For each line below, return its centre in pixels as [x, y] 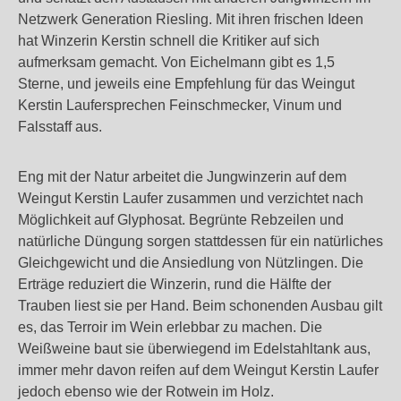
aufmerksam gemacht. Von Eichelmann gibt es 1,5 [176, 62]
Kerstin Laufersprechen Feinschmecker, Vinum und [180, 105]
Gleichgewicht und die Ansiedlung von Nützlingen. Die [191, 263]
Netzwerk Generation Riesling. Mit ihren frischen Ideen [191, 19]
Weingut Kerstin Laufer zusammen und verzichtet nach [191, 198]
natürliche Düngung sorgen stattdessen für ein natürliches [200, 241]
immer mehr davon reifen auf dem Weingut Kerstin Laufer [198, 370]
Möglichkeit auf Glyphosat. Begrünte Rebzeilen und [181, 220]
